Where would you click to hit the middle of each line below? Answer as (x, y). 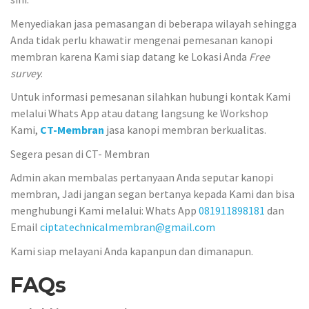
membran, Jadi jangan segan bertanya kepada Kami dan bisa (152, 194)
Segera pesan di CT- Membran (80, 153)
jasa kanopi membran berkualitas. (185, 130)
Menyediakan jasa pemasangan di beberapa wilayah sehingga (153, 23)
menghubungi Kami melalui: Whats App (104, 211)
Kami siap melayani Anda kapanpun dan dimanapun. (132, 251)
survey (26, 73)
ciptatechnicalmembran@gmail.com (128, 227)
